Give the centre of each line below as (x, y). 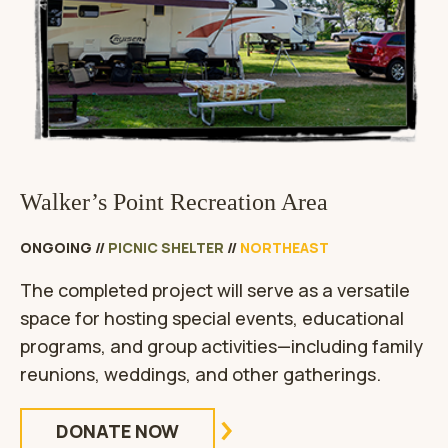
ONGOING (56, 248)
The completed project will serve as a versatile (215, 290)
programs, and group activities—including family (221, 346)
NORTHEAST (284, 248)
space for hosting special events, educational (212, 318)
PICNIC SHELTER (166, 248)
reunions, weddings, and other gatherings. (200, 374)
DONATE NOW (117, 431)
